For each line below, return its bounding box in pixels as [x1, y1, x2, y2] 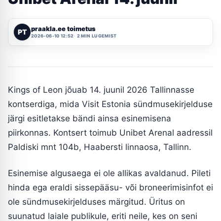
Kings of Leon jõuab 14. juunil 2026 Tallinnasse [8, 84, 194, 95]
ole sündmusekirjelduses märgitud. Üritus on [8, 196, 185, 207]
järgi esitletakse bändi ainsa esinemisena [8, 113, 171, 123]
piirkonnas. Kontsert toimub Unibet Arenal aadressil [8, 127, 213, 138]
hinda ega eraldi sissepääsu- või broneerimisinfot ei [8, 182, 213, 192]
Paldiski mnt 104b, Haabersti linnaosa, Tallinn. [8, 142, 191, 152]
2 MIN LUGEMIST [76, 33, 117, 39]
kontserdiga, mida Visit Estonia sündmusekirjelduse [8, 99, 213, 109]
